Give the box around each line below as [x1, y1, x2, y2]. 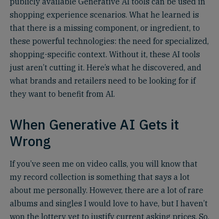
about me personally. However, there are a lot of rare [10, 185, 203, 195]
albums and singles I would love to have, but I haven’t [10, 198, 208, 208]
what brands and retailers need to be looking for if [10, 76, 196, 86]
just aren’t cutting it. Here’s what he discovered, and [10, 63, 201, 72]
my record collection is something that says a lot [10, 172, 190, 182]
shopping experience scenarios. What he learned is [10, 10, 199, 20]
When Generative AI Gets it [10, 115, 179, 133]
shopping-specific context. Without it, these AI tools [10, 49, 200, 59]
